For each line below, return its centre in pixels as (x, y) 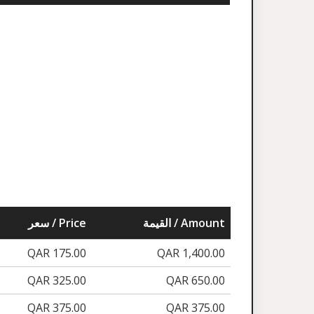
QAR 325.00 (57, 281)
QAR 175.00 (57, 253)
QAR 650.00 (196, 281)
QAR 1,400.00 (191, 253)
